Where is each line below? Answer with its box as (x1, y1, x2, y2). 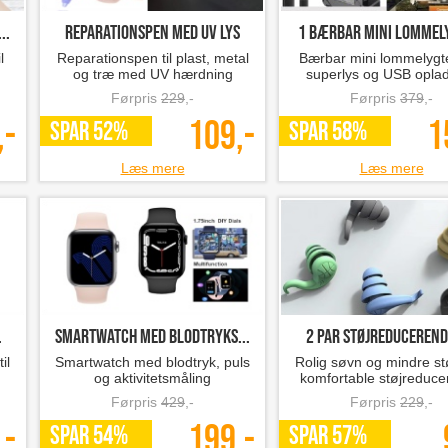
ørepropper (355, 386, 428, 402)
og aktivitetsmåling (94, 370, 211, 386)
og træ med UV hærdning (72, 66, 233, 82)
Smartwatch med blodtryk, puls (55, 354, 250, 370)
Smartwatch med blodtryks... (55, 325, 250, 349)
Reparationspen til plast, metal (56, 50, 249, 66)
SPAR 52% (50, 117, 128, 148)
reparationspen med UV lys (65, 21, 240, 45)
